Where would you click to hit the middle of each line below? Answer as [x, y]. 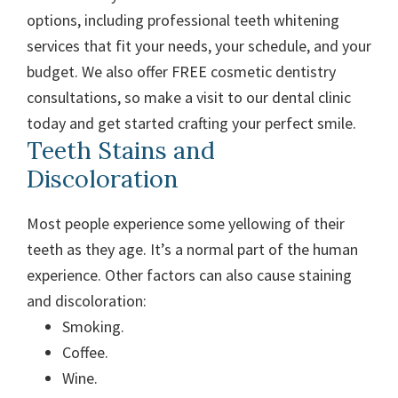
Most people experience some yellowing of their [186, 224]
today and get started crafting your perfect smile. [191, 123]
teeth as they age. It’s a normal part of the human [192, 250]
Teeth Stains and [121, 151]
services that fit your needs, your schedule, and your [199, 46]
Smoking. [93, 327]
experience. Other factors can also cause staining [189, 275]
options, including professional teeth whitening [183, 20]
